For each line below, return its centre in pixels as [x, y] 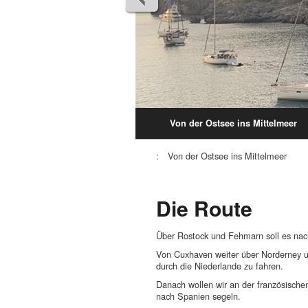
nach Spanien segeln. [198, 296]
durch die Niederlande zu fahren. [220, 265]
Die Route [204, 208]
